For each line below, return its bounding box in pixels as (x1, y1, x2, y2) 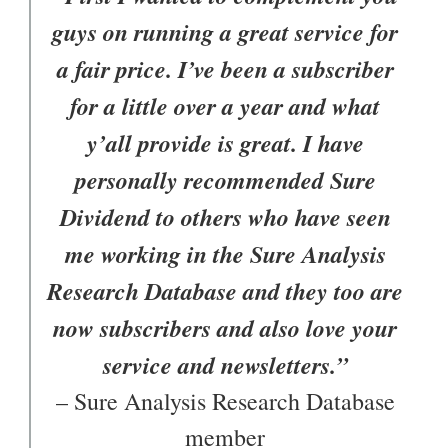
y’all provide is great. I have (86, 126, 364, 161)
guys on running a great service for (52, 15, 398, 50)
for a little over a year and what (70, 89, 380, 124)
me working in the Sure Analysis (64, 237, 386, 272)
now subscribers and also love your (53, 311, 397, 346)
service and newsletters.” (102, 348, 348, 383)
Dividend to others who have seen (59, 200, 391, 235)
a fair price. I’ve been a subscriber (56, 52, 394, 87)
